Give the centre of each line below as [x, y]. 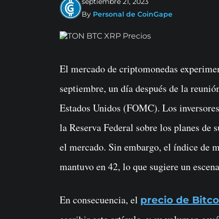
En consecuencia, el [100, 200]
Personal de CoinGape [133, 14]
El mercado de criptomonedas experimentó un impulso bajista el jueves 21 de [63, 69]
